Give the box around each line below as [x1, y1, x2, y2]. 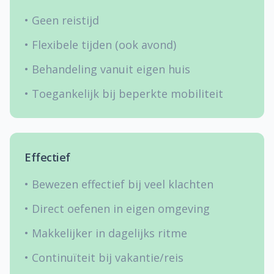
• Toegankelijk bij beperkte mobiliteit [24, 86, 223, 101]
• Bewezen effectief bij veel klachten [24, 177, 213, 191]
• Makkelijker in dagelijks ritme [24, 226, 187, 240]
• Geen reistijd [24, 13, 99, 28]
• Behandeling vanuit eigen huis [24, 62, 190, 76]
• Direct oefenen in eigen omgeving [24, 201, 210, 216]
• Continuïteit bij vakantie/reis [24, 250, 183, 265]
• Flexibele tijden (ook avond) [24, 37, 176, 52]
